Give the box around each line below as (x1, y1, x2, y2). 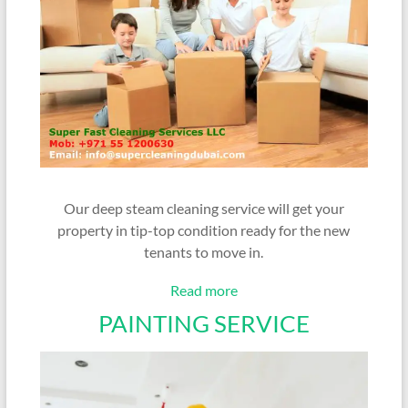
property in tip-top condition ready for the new (57, 220, 351, 239)
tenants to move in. (144, 242, 264, 260)
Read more (169, 280, 238, 299)
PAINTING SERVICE (97, 308, 310, 338)
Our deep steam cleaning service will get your (63, 199, 344, 217)
